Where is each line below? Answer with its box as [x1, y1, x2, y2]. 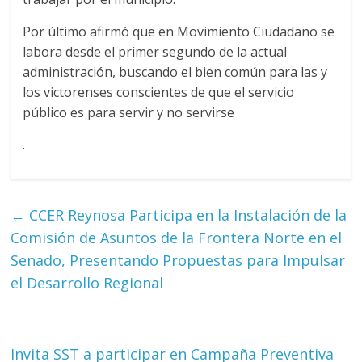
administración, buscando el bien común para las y [23, 63, 328, 82]
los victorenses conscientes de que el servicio [23, 83, 295, 102]
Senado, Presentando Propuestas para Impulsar [11, 250, 346, 271]
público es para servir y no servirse [23, 103, 235, 122]
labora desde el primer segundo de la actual [23, 43, 288, 61]
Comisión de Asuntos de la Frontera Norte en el [11, 228, 343, 248]
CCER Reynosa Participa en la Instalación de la [25, 205, 347, 225]
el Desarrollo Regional [11, 273, 164, 293]
